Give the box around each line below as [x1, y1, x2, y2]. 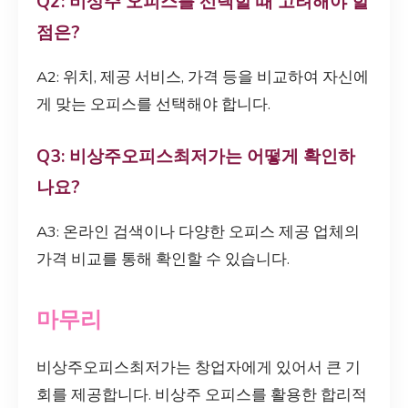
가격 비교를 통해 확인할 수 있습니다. [36, 248, 290, 270]
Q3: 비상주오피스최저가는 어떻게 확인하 [36, 144, 355, 168]
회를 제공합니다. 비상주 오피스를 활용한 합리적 [36, 384, 367, 406]
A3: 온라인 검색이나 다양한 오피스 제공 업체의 [36, 220, 360, 242]
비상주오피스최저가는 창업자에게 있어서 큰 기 [36, 357, 361, 379]
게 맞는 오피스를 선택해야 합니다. [36, 93, 270, 115]
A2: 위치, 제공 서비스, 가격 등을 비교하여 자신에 [36, 66, 369, 87]
